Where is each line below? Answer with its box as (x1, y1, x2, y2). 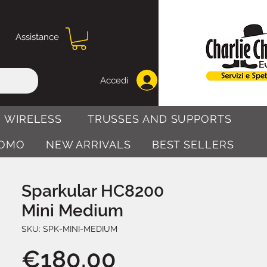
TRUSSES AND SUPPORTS (87, 112, 232, 125)
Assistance (15, 32, 59, 42)
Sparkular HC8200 (21, 181, 164, 201)
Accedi (100, 74, 128, 86)
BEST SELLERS (151, 138, 234, 151)
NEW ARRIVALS (45, 138, 131, 151)
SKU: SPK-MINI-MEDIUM (21, 223, 117, 234)
